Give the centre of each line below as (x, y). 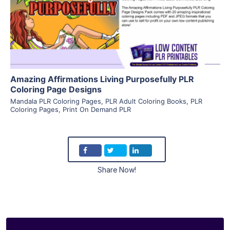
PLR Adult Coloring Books (146, 101)
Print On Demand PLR (97, 109)
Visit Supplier (115, 22)
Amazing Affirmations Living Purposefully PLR (102, 79)
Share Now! (117, 169)
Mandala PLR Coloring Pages (55, 101)
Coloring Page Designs (56, 89)
